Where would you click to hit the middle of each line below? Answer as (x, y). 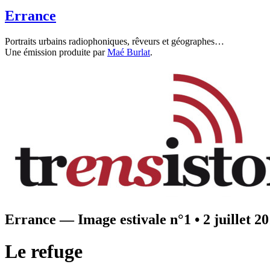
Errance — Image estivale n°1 (98, 219)
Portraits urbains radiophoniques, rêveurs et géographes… (115, 41)
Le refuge (44, 252)
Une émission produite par (56, 52)
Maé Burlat (129, 52)
